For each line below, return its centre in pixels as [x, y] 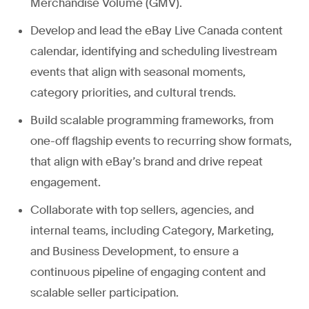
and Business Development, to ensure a [134, 251]
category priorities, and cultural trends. [133, 92]
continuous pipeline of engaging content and [148, 272]
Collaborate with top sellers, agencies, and [142, 210]
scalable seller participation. [104, 292]
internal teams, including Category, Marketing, [152, 230]
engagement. [66, 182]
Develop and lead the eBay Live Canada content [157, 30]
